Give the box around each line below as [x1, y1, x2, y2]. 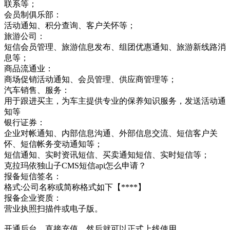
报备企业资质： [4, 193, 62, 202]
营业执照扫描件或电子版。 [4, 204, 103, 213]
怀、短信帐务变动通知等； [4, 139, 103, 148]
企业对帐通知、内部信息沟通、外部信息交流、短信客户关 [4, 128, 218, 138]
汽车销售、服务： [4, 85, 70, 94]
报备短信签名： [4, 171, 62, 181]
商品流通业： [4, 64, 53, 73]
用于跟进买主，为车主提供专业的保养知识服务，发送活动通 [4, 96, 226, 105]
